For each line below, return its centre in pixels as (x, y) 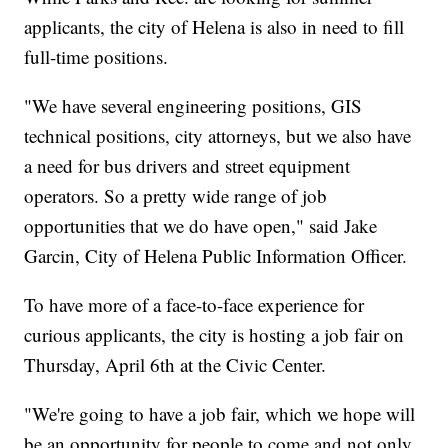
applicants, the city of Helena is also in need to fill (214, 26)
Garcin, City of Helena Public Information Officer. (216, 255)
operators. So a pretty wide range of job (176, 195)
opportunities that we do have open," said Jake (201, 225)
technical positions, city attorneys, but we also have (218, 135)
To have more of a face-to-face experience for (194, 304)
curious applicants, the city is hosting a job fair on (214, 334)
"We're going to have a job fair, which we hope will (220, 413)
